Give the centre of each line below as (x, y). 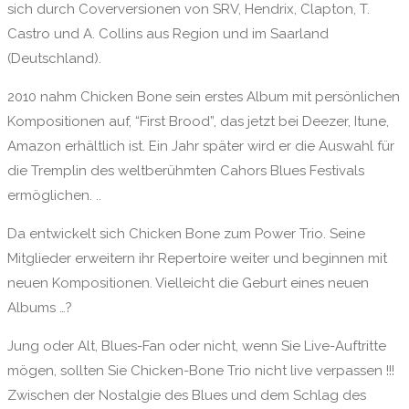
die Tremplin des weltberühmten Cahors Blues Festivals (186, 170)
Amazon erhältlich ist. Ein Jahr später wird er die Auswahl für (201, 146)
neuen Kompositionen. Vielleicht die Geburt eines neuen (188, 283)
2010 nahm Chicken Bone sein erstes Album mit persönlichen (204, 96)
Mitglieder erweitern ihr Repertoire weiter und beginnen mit (197, 258)
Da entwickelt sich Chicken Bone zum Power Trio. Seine (186, 233)
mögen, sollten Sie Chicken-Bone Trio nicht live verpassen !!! (201, 370)
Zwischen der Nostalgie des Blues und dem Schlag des (187, 395)
